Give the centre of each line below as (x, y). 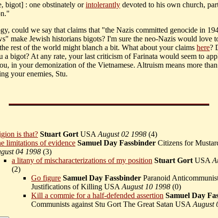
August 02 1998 (122, 134)
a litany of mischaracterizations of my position (82, 161)
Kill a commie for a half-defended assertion (97, 196)
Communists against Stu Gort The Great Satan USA (112, 204)
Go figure (46, 178)
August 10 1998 (146, 187)
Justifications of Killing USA (76, 187)
